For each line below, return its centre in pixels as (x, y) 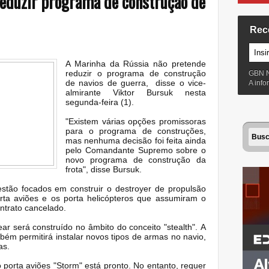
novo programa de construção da (136, 159)
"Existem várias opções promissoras (136, 121)
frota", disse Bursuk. (104, 169)
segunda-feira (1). (100, 102)
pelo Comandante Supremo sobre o (136, 150)
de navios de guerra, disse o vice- (136, 83)
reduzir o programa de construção (136, 73)
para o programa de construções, (136, 131)
